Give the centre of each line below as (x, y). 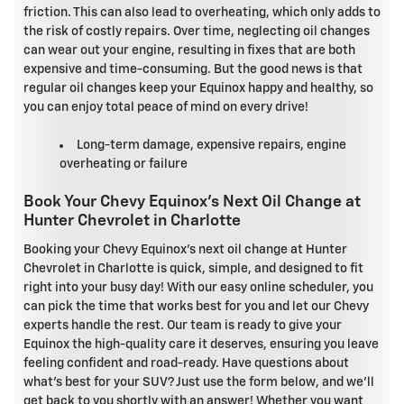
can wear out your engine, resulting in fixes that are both (189, 51)
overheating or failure (124, 165)
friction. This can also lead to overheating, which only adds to (202, 13)
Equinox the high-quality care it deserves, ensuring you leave (201, 344)
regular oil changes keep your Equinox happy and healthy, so (198, 89)
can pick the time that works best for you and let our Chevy (196, 306)
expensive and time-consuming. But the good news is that (193, 70)
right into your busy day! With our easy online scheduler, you (198, 287)
